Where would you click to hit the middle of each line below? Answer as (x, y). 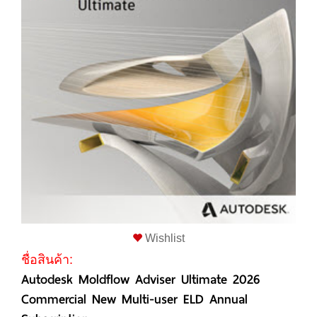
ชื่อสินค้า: (47, 260)
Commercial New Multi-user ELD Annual (134, 299)
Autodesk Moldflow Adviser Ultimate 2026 (140, 279)
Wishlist (163, 238)
